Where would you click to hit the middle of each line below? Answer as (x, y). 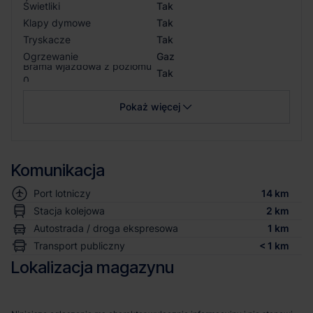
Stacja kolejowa (69, 210)
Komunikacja (58, 170)
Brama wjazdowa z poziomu (87, 66)
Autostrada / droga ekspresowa (106, 228)
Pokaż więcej (150, 106)
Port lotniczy (62, 193)
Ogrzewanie (51, 56)
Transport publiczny (79, 245)
